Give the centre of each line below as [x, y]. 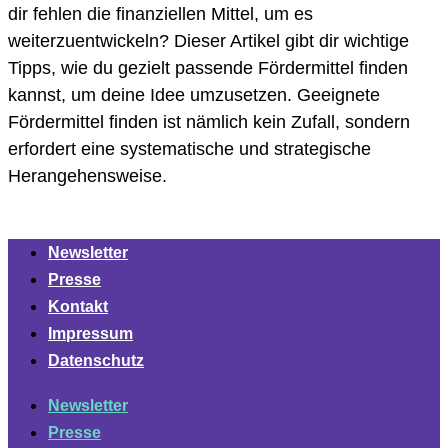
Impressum [90, 334]
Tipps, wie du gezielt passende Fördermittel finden [208, 68]
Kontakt [78, 307]
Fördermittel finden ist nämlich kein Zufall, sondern [209, 122]
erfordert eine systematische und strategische [189, 149]
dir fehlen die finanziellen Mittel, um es [160, 14]
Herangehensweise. [87, 176]
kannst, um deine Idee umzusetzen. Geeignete [194, 95]
